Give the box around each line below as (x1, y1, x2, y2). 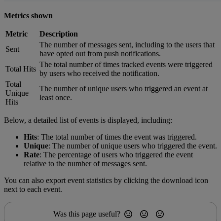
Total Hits (5, 65, 36, 74)
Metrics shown (4, 11, 53, 20)
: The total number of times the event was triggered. (37, 133, 197, 142)
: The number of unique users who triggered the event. (48, 142, 217, 150)
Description (39, 30, 78, 38)
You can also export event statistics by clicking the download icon (4, 176, 208, 185)
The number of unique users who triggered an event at (39, 84, 208, 93)
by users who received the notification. (39, 69, 159, 78)
